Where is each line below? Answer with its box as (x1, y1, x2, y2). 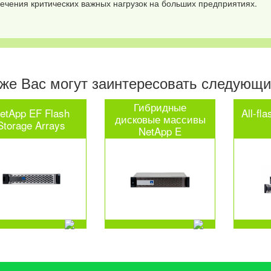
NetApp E (139, 123, 182, 139)
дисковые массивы (114, 111, 206, 126)
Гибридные (134, 99, 187, 114)
